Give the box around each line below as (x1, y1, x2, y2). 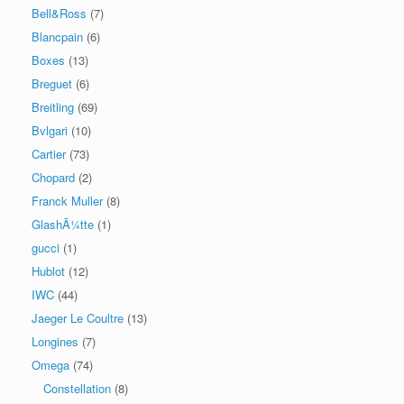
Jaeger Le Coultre (32, 308, 124, 326)
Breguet (32, 74, 72, 92)
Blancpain (32, 27, 83, 45)
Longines (32, 332, 78, 350)
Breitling (32, 97, 74, 115)
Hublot (32, 262, 65, 280)
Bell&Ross (32, 4, 87, 22)
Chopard (32, 168, 75, 186)
